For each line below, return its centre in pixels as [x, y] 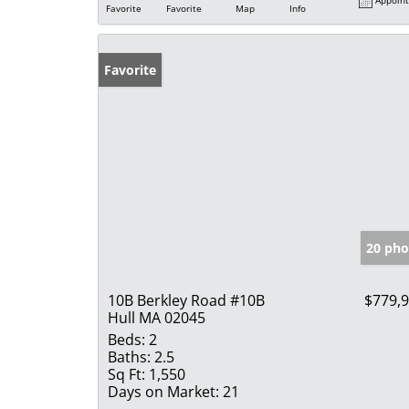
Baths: [129, 357]
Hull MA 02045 [157, 317]
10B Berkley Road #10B [186, 300]
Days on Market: [163, 391]
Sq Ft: [126, 374]
